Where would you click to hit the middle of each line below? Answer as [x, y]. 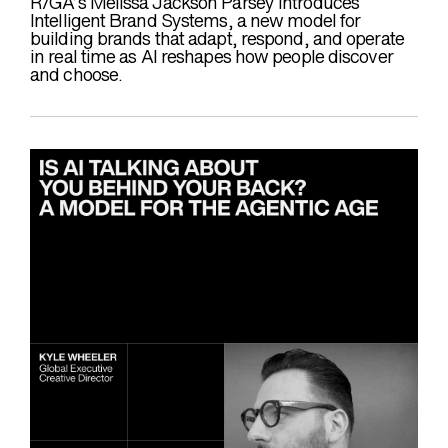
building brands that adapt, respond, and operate [217, 39]
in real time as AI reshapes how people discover [211, 57]
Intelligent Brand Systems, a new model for [195, 21]
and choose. [76, 75]
